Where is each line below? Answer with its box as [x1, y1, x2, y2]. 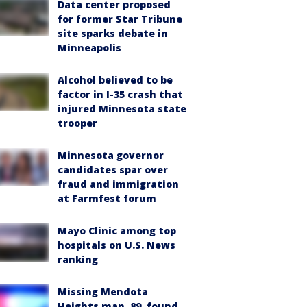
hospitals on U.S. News [58, 238, 175, 251]
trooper [58, 116, 97, 130]
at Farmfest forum [58, 192, 156, 205]
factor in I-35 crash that [58, 88, 183, 101]
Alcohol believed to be [58, 73, 173, 86]
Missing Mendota [58, 285, 148, 298]
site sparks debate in [58, 27, 168, 40]
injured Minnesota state [58, 102, 186, 115]
